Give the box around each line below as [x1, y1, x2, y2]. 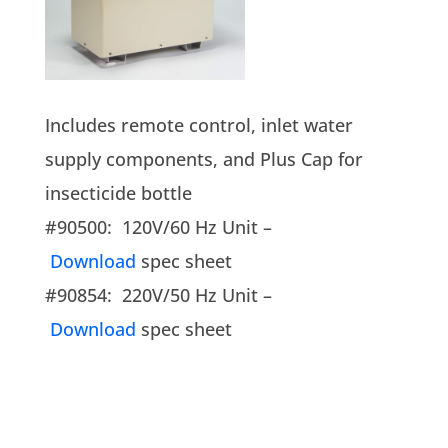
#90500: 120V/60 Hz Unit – [44, 214, 272, 239]
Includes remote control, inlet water [44, 112, 353, 137]
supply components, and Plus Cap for [44, 146, 363, 171]
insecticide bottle [44, 180, 192, 205]
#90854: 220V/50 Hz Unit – [44, 282, 272, 307]
